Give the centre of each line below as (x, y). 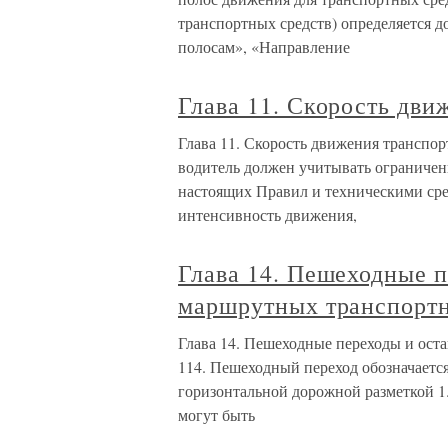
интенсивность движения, (267, 214)
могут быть (216, 414)
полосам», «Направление (264, 46)
